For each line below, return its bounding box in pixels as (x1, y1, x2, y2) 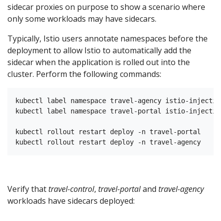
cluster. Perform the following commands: (7, 68, 161, 79)
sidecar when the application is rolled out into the (7, 56, 190, 68)
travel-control (48, 183, 94, 194)
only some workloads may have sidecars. (7, 13, 156, 24)
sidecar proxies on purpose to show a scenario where (7, 1, 205, 12)
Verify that (7, 183, 48, 194)
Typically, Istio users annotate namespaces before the (7, 33, 208, 44)
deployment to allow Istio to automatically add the (7, 44, 191, 56)
